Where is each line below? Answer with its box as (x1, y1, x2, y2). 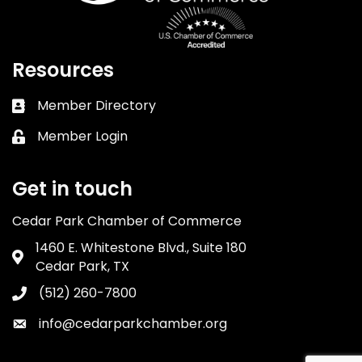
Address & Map (11, 248, 107, 267)
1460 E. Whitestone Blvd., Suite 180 (36, 238, 246, 257)
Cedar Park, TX (36, 256, 129, 276)
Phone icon (11, 284, 82, 304)
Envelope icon (11, 315, 100, 335)
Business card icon (11, 97, 128, 116)
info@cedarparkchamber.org (39, 314, 227, 333)
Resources (12, 56, 114, 83)
